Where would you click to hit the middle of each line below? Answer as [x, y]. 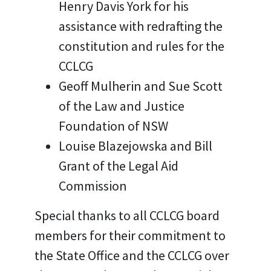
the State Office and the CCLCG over [132, 255]
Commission [93, 186]
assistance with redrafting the [140, 26]
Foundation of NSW [113, 126]
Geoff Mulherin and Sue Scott [140, 86]
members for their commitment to [130, 235]
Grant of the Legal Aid [118, 166]
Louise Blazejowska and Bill [135, 146]
